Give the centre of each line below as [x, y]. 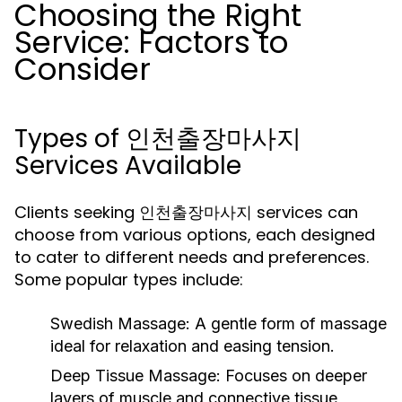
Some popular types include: [129, 280]
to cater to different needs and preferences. [192, 257]
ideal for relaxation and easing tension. [192, 346]
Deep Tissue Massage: [135, 376]
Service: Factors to [151, 42]
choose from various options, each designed [195, 235]
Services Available [128, 166]
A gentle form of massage [288, 323]
